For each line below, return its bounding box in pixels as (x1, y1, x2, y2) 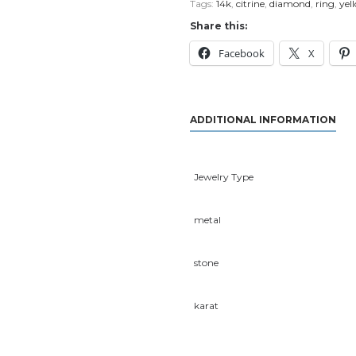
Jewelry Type (194, 171, 253, 183)
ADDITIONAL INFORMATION (190, 114, 336, 126)
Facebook (219, 46, 265, 60)
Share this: (190, 20, 247, 32)
